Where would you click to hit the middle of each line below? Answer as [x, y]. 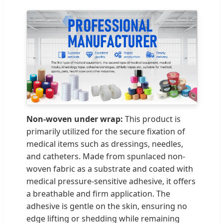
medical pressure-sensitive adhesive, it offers [111, 181]
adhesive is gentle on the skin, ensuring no [107, 206]
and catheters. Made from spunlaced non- [106, 156]
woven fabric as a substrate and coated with [110, 168]
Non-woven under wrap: [75, 119]
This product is [152, 119]
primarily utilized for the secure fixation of [106, 131]
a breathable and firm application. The [98, 193]
